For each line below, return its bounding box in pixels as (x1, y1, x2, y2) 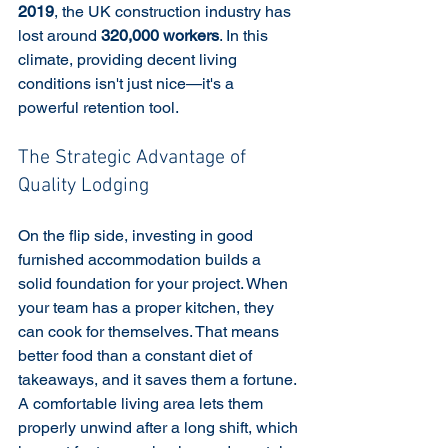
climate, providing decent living (18, 50, 241, 69)
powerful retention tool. (18, 98, 179, 117)
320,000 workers (101, 26, 219, 45)
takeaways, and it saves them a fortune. (18, 370, 300, 389)
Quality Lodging (18, 174, 149, 198)
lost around (18, 26, 101, 45)
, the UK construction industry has (54, 2, 295, 21)
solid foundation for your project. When (18, 274, 292, 293)
